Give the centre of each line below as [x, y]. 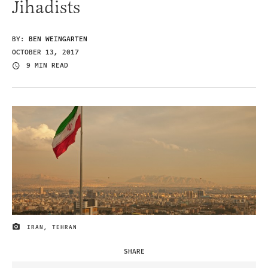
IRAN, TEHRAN [52, 227]
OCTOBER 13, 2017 [45, 52]
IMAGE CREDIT [36, 229]
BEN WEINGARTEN [58, 39]
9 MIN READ [47, 66]
